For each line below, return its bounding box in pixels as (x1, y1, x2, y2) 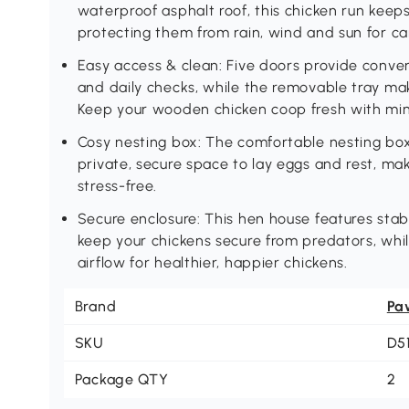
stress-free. (77, 177, 158, 195)
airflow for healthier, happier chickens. (77, 254, 348, 272)
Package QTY (74, 371, 169, 389)
